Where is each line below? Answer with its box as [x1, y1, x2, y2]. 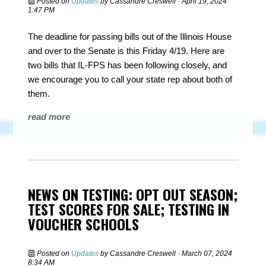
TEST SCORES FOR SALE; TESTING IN [28, 198, 230, 220]
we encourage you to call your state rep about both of [28, 74, 233, 84]
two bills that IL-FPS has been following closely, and [28, 60, 227, 70]
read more [28, 112, 71, 122]
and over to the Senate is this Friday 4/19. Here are [28, 46, 225, 56]
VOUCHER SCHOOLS [28, 213, 140, 235]
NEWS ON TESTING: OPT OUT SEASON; [28, 183, 238, 205]
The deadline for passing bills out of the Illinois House [28, 31, 232, 42]
